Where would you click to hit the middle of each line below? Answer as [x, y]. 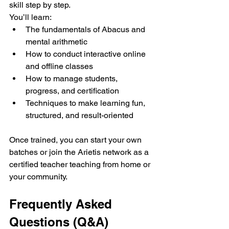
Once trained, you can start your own [76, 140]
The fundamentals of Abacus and [86, 30]
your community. [38, 177]
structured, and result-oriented [79, 116]
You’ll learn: [30, 17]
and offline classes [59, 66]
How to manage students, [73, 79]
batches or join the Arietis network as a [80, 152]
